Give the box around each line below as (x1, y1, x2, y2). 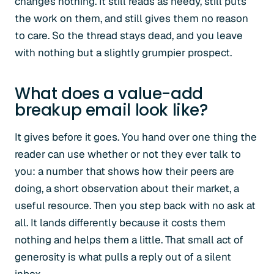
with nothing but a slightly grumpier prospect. (15, 46, 232, 59)
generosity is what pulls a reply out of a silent (15, 250, 231, 264)
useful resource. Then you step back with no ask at (15, 199, 256, 212)
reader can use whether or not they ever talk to (15, 147, 241, 161)
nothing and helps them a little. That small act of (15, 233, 243, 246)
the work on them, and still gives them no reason (15, 12, 248, 25)
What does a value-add (15, 83, 203, 105)
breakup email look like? (15, 99, 208, 121)
